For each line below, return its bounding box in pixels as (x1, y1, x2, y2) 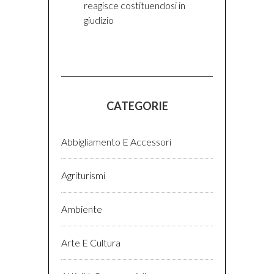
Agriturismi (61, 169, 105, 182)
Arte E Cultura (61, 237, 120, 249)
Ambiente (61, 203, 102, 215)
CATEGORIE (106, 99, 168, 113)
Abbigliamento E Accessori (61, 136, 171, 148)
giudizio (84, 14, 114, 26)
